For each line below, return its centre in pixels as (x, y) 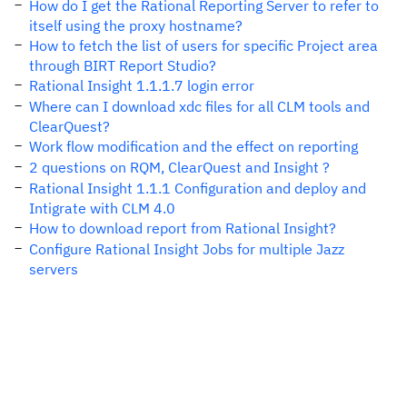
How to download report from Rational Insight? (183, 228)
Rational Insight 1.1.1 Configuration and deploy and (198, 188)
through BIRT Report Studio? (123, 65)
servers (54, 269)
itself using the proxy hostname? (136, 25)
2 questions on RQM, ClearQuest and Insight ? (179, 167)
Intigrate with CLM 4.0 (102, 208)
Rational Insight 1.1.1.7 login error (142, 85)
